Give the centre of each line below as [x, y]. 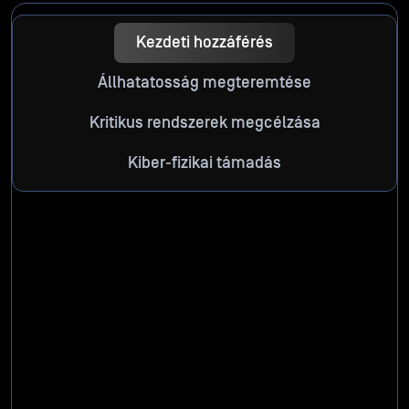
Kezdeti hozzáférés [204, 43]
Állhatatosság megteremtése [204, 83]
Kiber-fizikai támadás [204, 163]
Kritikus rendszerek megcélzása [204, 123]
